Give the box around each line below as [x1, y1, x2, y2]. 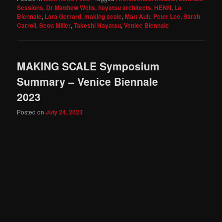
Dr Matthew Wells [46, 2, 96, 12]
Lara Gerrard [45, 11, 82, 21]
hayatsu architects [98, 2, 152, 12]
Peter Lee [153, 11, 181, 21]
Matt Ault [125, 11, 151, 21]
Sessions [17, 2, 44, 12]
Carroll [17, 20, 37, 30]
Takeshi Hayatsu [74, 20, 121, 30]
